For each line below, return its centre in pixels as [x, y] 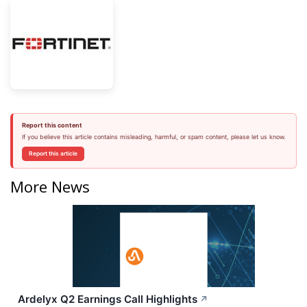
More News [50, 186]
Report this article [53, 153]
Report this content [52, 125]
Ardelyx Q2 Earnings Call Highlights [108, 299]
